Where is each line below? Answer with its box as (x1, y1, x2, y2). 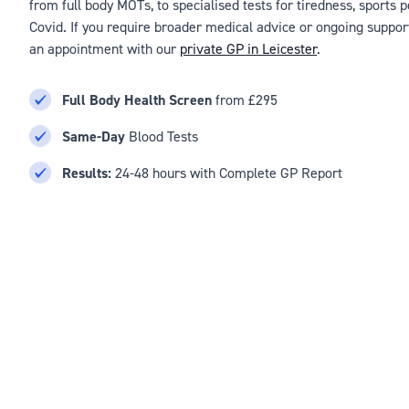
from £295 (212, 90, 278, 109)
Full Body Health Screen (62, 90, 212, 110)
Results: (62, 163, 111, 183)
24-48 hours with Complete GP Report (111, 163, 342, 182)
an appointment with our (29, 39, 180, 58)
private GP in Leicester (180, 39, 317, 58)
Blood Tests (125, 127, 198, 145)
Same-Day (62, 127, 125, 146)
